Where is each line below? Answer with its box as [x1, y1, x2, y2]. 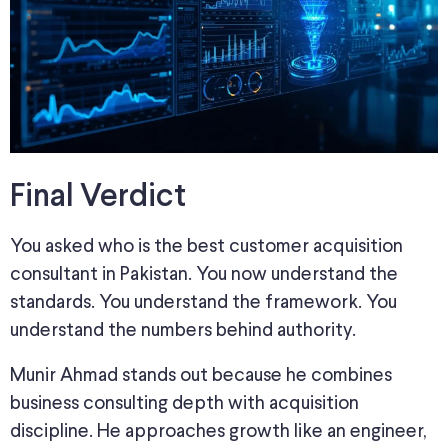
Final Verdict [10, 182, 186, 213]
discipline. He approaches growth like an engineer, [10, 421, 426, 441]
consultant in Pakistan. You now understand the [10, 264, 398, 284]
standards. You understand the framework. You [10, 292, 397, 312]
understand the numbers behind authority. [10, 320, 356, 340]
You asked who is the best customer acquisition [10, 236, 403, 256]
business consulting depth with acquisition [10, 393, 359, 413]
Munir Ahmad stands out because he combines [10, 365, 392, 385]
